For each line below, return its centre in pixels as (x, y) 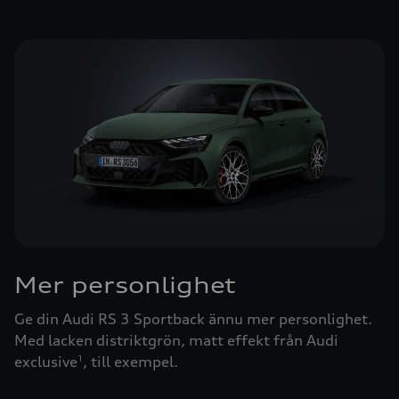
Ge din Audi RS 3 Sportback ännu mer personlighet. (193, 318)
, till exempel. (130, 361)
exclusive (46, 361)
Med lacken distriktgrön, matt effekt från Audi (176, 340)
